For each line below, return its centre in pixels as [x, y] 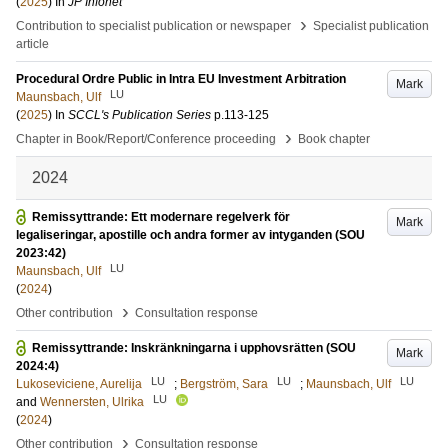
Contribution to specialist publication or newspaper [153, 26]
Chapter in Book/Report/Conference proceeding [146, 139]
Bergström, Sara [224, 384]
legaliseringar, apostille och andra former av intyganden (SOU [190, 235]
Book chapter [334, 139]
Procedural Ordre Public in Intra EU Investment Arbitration [181, 79]
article [32, 44]
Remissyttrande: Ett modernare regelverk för [161, 217]
